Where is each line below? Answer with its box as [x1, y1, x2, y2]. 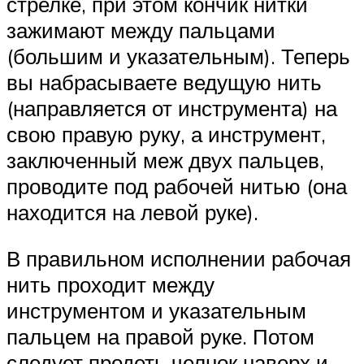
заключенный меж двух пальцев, [6, 146, 324, 173]
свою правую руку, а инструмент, [6, 120, 326, 147]
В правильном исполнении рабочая [6, 245, 351, 272]
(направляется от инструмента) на [6, 94, 337, 121]
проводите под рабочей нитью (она [6, 172, 347, 199]
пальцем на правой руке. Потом [6, 323, 314, 350]
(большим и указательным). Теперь [6, 42, 350, 69]
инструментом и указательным [6, 297, 306, 324]
